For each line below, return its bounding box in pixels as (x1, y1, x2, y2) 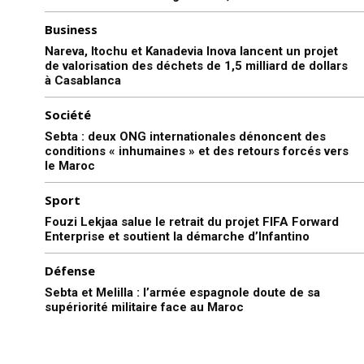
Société (45, 106, 91, 123)
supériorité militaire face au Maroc (45, 299, 244, 314)
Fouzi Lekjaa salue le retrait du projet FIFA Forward (45, 214, 339, 229)
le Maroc (45, 158, 95, 173)
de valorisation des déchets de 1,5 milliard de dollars (45, 58, 348, 73)
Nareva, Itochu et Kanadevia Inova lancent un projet (45, 43, 338, 58)
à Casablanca (45, 72, 121, 88)
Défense (45, 262, 95, 279)
